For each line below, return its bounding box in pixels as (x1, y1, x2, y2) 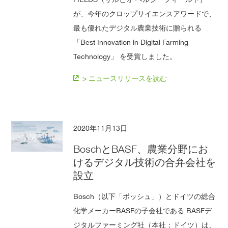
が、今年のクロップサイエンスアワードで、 (73, 9, 216, 18)
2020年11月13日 (73, 123, 128, 132)
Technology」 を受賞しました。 (73, 51, 177, 61)
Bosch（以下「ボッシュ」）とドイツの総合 (73, 191, 216, 201)
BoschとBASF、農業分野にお (73, 142, 209, 155)
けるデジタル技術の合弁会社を (73, 156, 216, 168)
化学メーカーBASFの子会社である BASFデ (73, 206, 212, 215)
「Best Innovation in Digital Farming (73, 37, 189, 46)
